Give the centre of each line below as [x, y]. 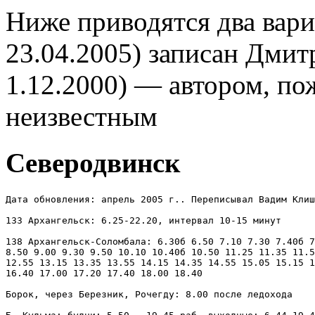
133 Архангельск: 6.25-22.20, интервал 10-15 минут [143, 220]
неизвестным [82, 116]
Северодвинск [93, 163]
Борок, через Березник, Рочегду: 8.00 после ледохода [149, 294]
